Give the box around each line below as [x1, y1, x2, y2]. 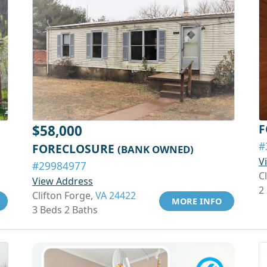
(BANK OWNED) [117, 142, 194, 156]
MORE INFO [172, 195, 222, 207]
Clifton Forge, [32, 189, 95, 202]
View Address [32, 175, 93, 188]
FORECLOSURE [32, 141, 117, 157]
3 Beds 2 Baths [32, 203, 98, 216]
